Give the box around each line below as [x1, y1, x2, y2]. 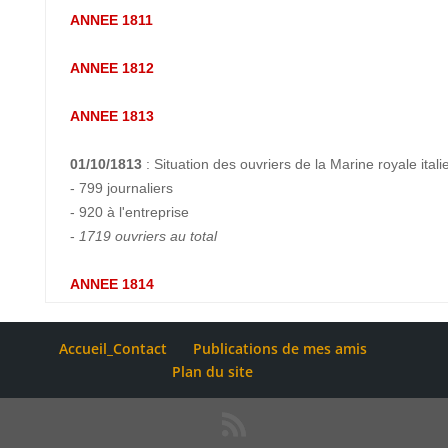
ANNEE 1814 [69, 276, 154, 292]
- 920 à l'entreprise [69, 204, 189, 220]
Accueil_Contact [58, 339, 167, 358]
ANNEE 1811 [69, 12, 153, 28]
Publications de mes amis [192, 339, 367, 358]
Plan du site [172, 362, 254, 381]
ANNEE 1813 [69, 108, 154, 124]
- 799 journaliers [69, 180, 173, 196]
